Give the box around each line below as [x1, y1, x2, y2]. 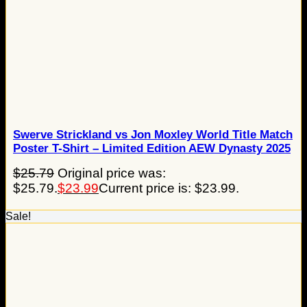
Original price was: [58, 166, 166, 181]
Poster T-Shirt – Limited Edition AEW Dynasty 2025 [13, 142, 291, 156]
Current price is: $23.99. [99, 181, 239, 196]
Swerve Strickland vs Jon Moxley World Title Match [13, 128, 293, 142]
